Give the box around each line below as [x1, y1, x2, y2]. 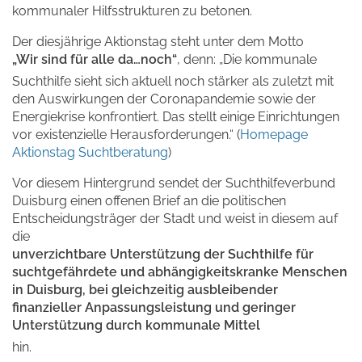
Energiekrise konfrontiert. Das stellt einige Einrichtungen [12, 109, 339, 125]
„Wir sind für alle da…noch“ [12, 52, 177, 68]
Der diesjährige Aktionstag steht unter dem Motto [12, 34, 304, 50]
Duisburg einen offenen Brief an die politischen [12, 193, 286, 209]
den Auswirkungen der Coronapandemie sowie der [12, 91, 316, 107]
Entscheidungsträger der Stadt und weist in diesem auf [12, 211, 338, 227]
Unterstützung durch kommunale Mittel [12, 318, 260, 334]
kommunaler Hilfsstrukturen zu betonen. [12, 3, 252, 19]
